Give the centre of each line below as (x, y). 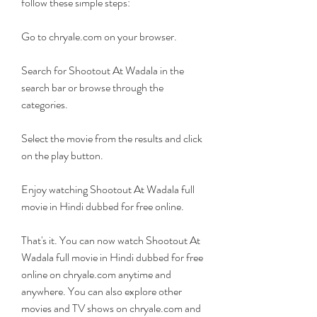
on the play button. (62, 155)
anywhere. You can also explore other (102, 291)
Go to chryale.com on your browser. (99, 36)
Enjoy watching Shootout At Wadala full (108, 189)
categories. (45, 104)
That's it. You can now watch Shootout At (111, 240)
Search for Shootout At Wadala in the (103, 70)
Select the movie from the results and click (112, 138)
